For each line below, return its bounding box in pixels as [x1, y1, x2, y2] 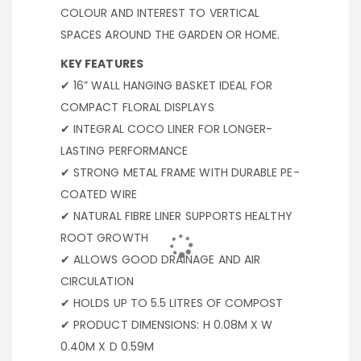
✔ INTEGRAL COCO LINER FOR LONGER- [60, 121, 273, 138]
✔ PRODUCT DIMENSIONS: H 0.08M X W [60, 317, 273, 334]
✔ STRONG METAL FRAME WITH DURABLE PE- [60, 164, 300, 181]
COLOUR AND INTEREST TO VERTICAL [60, 5, 260, 22]
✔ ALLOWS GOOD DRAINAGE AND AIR [60, 251, 261, 268]
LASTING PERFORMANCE [60, 143, 189, 160]
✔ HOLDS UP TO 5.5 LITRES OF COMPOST [60, 295, 284, 312]
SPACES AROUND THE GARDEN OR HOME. [60, 27, 280, 44]
